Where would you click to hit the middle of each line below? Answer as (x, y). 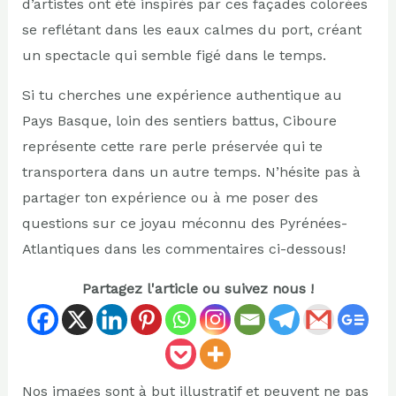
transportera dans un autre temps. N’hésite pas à (191, 171)
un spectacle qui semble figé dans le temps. (174, 55)
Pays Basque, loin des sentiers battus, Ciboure (179, 120)
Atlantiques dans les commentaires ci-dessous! (183, 248)
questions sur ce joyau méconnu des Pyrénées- (184, 223)
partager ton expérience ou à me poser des (170, 197)
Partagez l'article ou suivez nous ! (198, 288)
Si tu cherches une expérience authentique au (182, 95)
